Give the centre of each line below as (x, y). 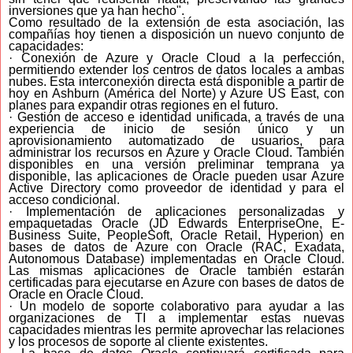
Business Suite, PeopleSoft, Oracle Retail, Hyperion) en (176, 235)
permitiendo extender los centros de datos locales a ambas (176, 69)
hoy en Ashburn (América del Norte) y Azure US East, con (176, 93)
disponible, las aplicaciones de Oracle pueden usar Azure (176, 176)
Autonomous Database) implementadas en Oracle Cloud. (176, 258)
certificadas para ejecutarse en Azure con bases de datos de (176, 282)
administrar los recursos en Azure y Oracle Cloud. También (176, 152)
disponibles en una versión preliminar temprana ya (176, 164)
